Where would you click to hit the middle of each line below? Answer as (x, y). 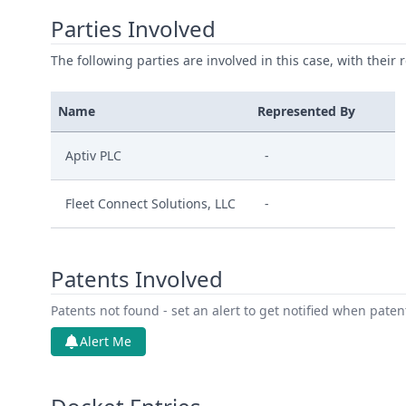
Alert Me (106, 341)
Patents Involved (137, 279)
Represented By (306, 111)
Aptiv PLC (93, 155)
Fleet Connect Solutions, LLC (150, 203)
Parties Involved (133, 29)
